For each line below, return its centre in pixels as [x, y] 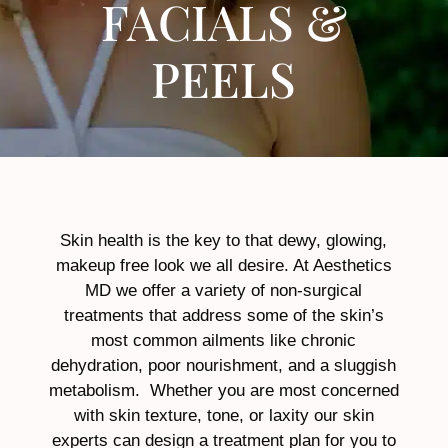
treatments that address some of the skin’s [223, 315]
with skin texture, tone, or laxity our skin [223, 415]
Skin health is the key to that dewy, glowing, [224, 240]
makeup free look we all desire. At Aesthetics [223, 265]
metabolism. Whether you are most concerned [223, 390]
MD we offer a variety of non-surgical [224, 290]
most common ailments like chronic [224, 340]
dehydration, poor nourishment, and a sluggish [224, 365]
